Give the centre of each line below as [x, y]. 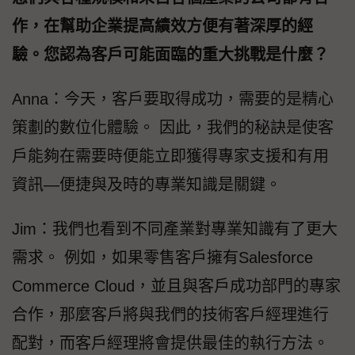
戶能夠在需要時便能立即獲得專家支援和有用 [170, 156]
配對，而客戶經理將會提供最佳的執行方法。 [170, 343]
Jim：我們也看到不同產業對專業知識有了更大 [175, 229]
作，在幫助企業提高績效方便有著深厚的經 [162, 26]
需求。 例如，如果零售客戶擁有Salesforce [162, 257]
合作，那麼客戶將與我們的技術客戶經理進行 [170, 314]
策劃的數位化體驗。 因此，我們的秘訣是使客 [173, 127]
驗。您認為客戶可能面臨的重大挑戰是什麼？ [170, 54]
